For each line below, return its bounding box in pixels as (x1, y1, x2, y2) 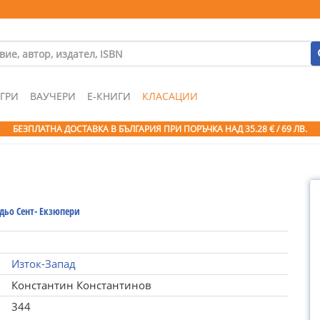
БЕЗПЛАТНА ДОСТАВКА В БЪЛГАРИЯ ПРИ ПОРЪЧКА (13, 123, 225, 135)
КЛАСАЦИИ (142, 89, 198, 103)
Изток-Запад (11, 256, 76, 271)
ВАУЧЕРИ (30, 89, 76, 103)
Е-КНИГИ (87, 89, 131, 103)
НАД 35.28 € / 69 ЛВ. (225, 123, 307, 135)
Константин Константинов (11, 278, 151, 292)
